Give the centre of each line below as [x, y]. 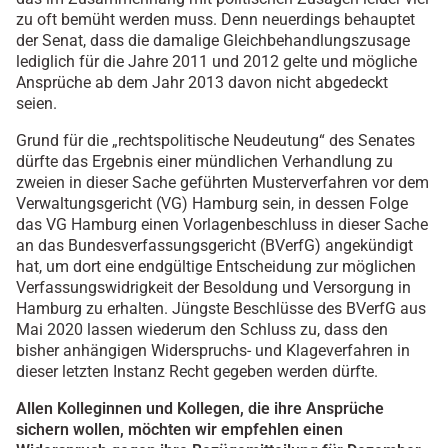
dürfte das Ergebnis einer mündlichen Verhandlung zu [204, 162]
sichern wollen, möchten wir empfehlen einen [179, 430]
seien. [36, 104]
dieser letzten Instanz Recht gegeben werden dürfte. [197, 372]
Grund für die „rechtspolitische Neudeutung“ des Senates [215, 141]
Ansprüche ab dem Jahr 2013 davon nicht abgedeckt [202, 83]
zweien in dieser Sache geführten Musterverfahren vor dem [222, 183]
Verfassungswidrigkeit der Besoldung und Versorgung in [213, 288]
